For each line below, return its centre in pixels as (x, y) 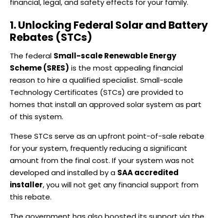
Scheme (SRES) (39, 68)
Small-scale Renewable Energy (115, 56)
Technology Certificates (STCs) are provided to (97, 92)
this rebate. (31, 197)
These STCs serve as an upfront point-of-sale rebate (107, 136)
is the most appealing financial (126, 68)
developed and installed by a (64, 173)
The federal (32, 56)
